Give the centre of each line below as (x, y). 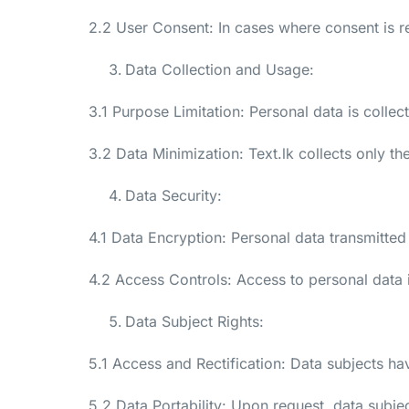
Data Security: (173, 195)
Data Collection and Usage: (220, 69)
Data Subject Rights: (194, 321)
